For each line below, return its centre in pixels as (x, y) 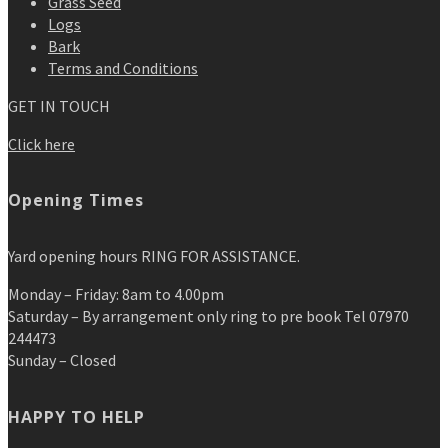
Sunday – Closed (62, 360)
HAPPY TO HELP (76, 416)
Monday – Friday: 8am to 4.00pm (116, 294)
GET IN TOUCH (59, 105)
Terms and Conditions (123, 67)
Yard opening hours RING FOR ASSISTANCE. (154, 256)
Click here (41, 143)
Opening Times (76, 200)
